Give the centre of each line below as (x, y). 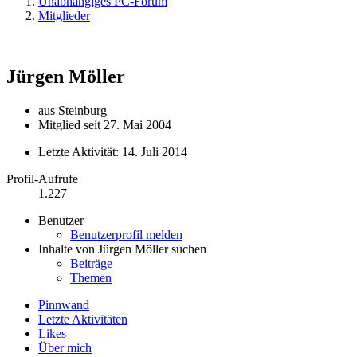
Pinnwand (64, 304)
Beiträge (91, 263)
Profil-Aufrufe (42, 178)
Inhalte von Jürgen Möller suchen (122, 249)
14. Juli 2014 (155, 151)
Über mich (65, 347)
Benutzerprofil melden (126, 234)
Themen (91, 277)
